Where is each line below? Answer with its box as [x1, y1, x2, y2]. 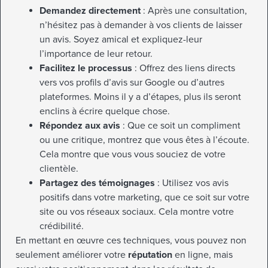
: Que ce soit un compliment [120, 120, 240, 132]
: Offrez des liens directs [132, 62, 235, 75]
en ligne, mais [172, 249, 233, 261]
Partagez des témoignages [39, 177, 155, 190]
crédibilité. [39, 220, 84, 233]
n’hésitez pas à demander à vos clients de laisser [39, 19, 242, 32]
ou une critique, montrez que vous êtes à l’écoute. [39, 134, 249, 147]
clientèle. [39, 163, 78, 175]
